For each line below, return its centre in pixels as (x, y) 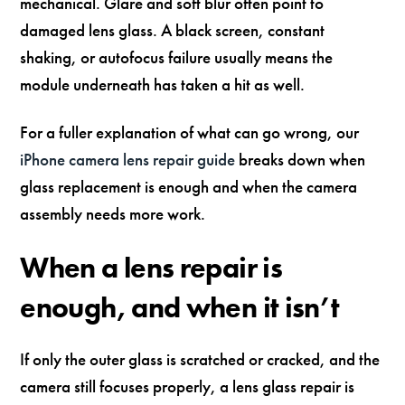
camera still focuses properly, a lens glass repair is (188, 386)
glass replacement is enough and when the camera (189, 186)
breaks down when (301, 159)
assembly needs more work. (113, 213)
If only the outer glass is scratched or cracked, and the (200, 359)
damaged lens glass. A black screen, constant (173, 31)
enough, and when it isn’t (180, 307)
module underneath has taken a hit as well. (163, 85)
